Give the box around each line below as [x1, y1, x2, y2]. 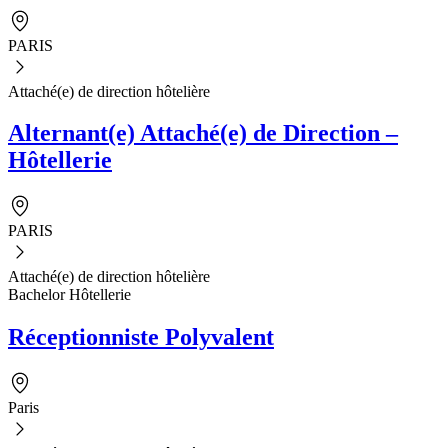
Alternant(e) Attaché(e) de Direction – [8, 120, 398, 147]
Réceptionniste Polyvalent [8, 324, 274, 351]
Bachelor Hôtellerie [8, 286, 131, 304]
